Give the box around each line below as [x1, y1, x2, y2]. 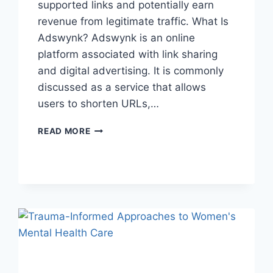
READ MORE [38, 126, 91, 136]
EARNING [90, 149, 130, 159]
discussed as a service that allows [38, 81, 207, 94]
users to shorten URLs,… [38, 97, 160, 110]
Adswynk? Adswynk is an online [38, 32, 196, 44]
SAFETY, [90, 174, 128, 185]
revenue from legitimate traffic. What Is [38, 15, 229, 28]
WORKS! [90, 225, 126, 236]
